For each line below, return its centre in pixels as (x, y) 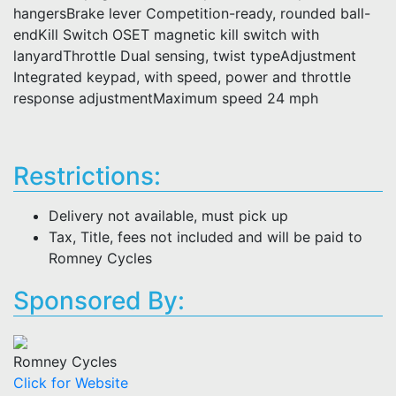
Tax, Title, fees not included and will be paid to (206, 237)
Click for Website (71, 383)
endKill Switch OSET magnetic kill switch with (166, 34)
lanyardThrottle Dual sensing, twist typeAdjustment (185, 56)
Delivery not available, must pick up (168, 216)
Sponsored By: (99, 301)
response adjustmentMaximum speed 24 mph (166, 98)
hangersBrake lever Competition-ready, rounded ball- (192, 13)
